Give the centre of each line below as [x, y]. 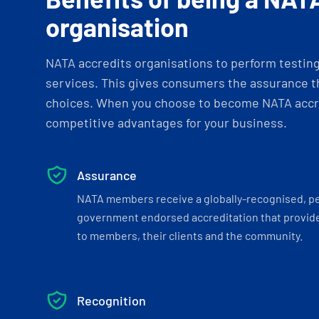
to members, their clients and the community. [190, 235]
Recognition [111, 300]
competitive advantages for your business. [166, 122]
